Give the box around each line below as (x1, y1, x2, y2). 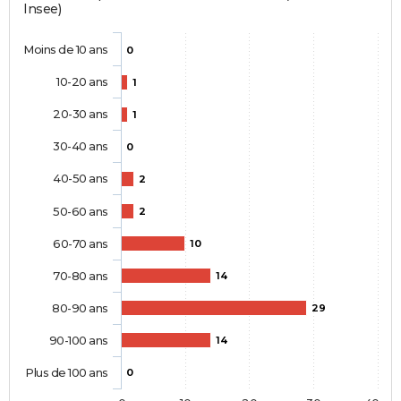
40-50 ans (53, 171, 108, 186)
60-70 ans (53, 236, 108, 252)
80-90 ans (52, 301, 108, 316)
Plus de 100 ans (25, 365, 108, 380)
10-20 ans (55, 74, 108, 90)
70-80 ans (53, 269, 108, 284)
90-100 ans (48, 333, 108, 348)
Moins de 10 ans (23, 42, 108, 57)
